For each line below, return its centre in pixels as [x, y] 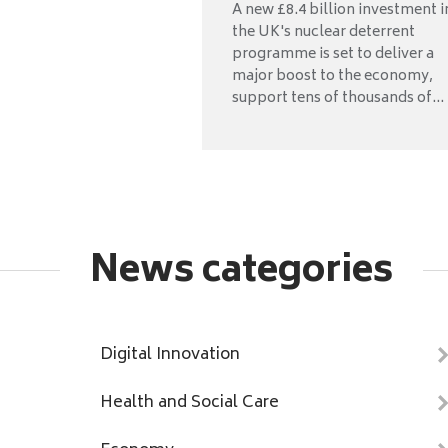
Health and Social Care [189, 403]
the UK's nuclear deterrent [323, 33]
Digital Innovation [170, 355]
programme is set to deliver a [333, 55]
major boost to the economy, [332, 77]
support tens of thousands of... [338, 99]
